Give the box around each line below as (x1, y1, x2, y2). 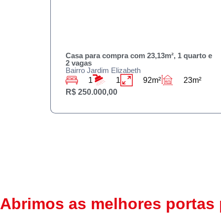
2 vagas (66, 59, 92, 67)
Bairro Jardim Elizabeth (66, 66, 141, 74)
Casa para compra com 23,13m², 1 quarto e (66, 51, 212, 60)
